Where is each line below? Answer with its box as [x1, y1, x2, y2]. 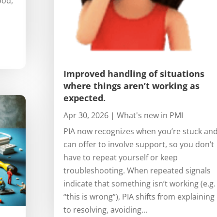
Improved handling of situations [63, 68, 204, 80]
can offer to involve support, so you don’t [63, 139, 214, 150]
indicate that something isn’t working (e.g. [63, 178, 216, 189]
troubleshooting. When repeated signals [63, 165, 211, 176]
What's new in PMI [116, 110, 183, 121]
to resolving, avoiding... [63, 204, 147, 216]
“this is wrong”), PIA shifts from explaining [63, 191, 215, 202]
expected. [63, 92, 106, 104]
